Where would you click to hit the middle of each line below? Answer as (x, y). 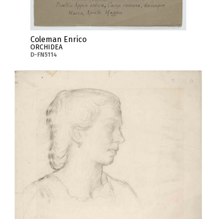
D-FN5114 (44, 55)
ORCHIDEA (46, 47)
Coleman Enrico (58, 39)
